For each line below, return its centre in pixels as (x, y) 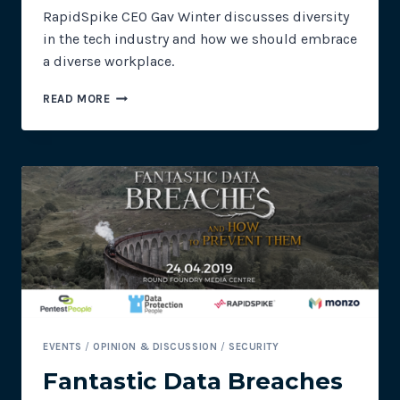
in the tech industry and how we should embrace (200, 38)
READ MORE (77, 98)
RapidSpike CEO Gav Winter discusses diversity (196, 16)
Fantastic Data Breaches (193, 382)
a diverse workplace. (108, 61)
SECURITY (254, 346)
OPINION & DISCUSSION (155, 346)
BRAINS (131, 112)
